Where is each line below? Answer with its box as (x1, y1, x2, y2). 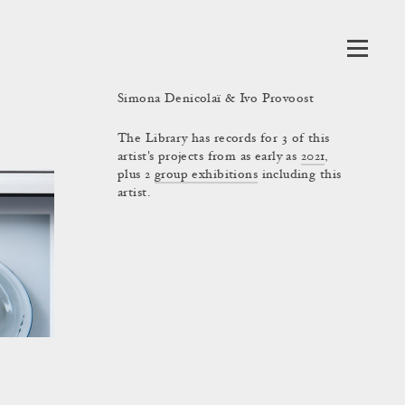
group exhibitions (154, 169, 259, 182)
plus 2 (118, 169, 155, 182)
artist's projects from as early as (118, 151, 301, 164)
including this (258, 169, 342, 182)
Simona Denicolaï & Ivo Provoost (118, 93, 315, 106)
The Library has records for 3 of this (118, 133, 330, 146)
